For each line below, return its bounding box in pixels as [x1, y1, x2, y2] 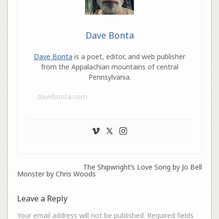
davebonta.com [37, 91, 87, 101]
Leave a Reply [17, 193, 67, 204]
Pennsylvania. [88, 72, 131, 82]
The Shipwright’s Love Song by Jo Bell [83, 162, 202, 172]
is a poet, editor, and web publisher [72, 51, 185, 61]
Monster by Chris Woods [17, 169, 96, 178]
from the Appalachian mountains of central [41, 62, 178, 71]
